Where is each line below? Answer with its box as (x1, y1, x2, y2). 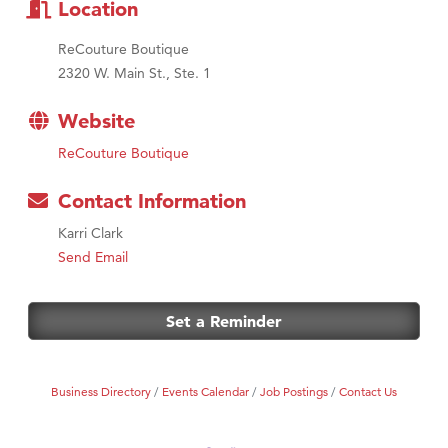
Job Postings (260, 384, 328, 400)
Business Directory (51, 384, 151, 400)
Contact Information (58, 189, 246, 214)
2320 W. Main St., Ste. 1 (58, 64, 211, 83)
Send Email (58, 248, 128, 267)
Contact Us (339, 384, 397, 400)
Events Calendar (162, 384, 249, 400)
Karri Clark (58, 224, 123, 243)
